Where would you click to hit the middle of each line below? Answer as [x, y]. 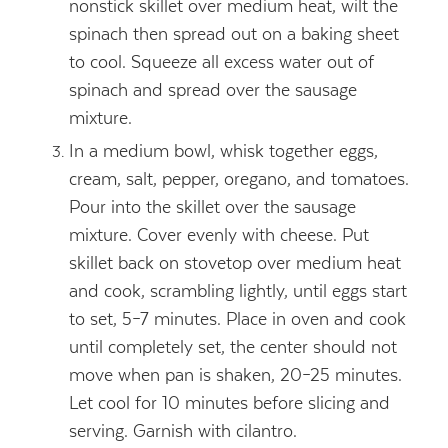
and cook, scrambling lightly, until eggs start [237, 290]
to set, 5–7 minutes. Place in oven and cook [237, 318]
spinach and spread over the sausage [212, 89]
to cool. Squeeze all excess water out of [221, 61]
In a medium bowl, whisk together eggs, [223, 150]
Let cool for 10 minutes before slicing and [229, 402]
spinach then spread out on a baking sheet [233, 33]
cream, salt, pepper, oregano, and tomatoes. [238, 178]
